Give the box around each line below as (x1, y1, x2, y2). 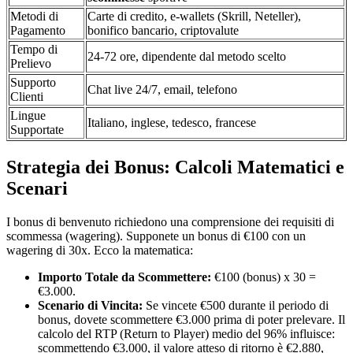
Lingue (10, 109, 46, 123)
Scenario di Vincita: (38, 298, 143, 312)
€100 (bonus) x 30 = (211, 269, 316, 284)
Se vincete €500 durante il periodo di (143, 298, 329, 312)
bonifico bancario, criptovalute (87, 24, 239, 38)
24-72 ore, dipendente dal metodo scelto (87, 50, 286, 64)
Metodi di (10, 9, 58, 24)
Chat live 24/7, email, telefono (87, 83, 237, 97)
